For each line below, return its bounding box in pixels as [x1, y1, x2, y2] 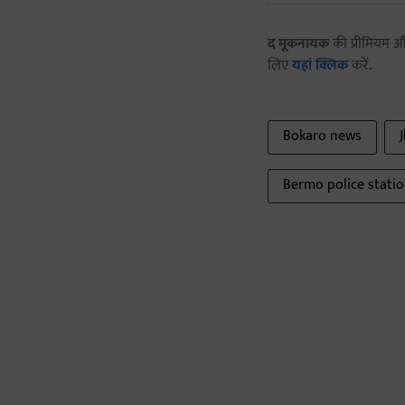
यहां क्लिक [292, 53, 348, 79]
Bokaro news [283, 124, 362, 149]
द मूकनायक [268, 32, 329, 57]
